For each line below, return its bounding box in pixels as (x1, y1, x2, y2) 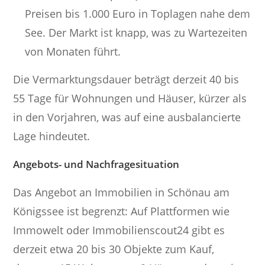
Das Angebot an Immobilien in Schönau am (13, 185, 230, 200)
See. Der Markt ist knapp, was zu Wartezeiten (25, 25, 248, 40)
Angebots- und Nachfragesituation (13, 157, 180, 172)
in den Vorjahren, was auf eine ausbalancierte (13, 110, 241, 125)
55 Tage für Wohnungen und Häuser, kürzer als (13, 91, 247, 106)
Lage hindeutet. (13, 129, 91, 144)
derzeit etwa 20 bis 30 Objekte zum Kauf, (13, 242, 215, 257)
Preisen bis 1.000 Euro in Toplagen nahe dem (25, 7, 251, 21)
